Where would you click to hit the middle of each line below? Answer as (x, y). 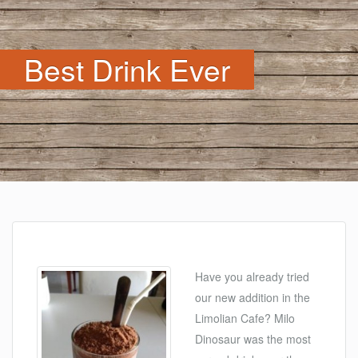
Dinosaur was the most (253, 339)
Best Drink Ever (127, 69)
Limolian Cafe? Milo (245, 318)
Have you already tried (252, 276)
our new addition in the (253, 297)
